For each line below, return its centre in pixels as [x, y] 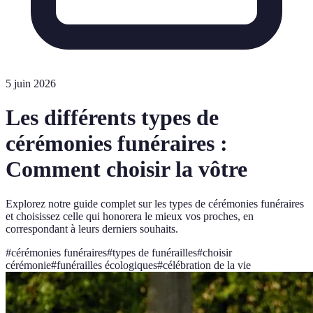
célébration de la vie [207, 265]
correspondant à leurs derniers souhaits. [92, 228]
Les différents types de [112, 118]
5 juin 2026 [31, 83]
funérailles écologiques [107, 265]
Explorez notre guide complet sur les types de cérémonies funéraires [155, 203]
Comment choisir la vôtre [126, 169]
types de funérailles [155, 252]
